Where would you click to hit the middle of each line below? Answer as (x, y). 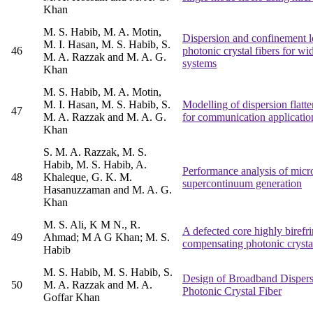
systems (199, 64)
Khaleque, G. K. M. (88, 177)
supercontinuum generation (242, 184)
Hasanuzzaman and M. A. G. (108, 190)
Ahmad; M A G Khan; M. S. (107, 238)
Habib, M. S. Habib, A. (95, 165)
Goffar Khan (72, 298)
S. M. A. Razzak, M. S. (95, 152)
